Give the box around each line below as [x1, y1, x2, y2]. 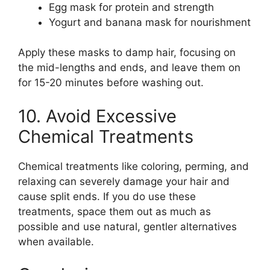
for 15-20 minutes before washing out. [18, 77, 204, 89]
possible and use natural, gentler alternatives [18, 220, 237, 233]
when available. [18, 235, 94, 248]
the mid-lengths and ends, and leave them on [18, 61, 240, 74]
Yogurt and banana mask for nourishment [49, 16, 251, 28]
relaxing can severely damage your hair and [18, 175, 230, 187]
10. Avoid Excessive [18, 105, 177, 127]
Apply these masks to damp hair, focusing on [18, 46, 236, 59]
